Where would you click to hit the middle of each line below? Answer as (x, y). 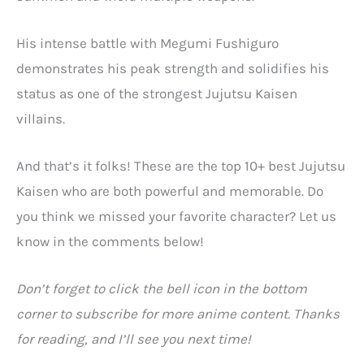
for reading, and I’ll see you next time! (134, 339)
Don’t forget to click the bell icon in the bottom (162, 289)
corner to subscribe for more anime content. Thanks (178, 314)
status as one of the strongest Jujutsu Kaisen (157, 94)
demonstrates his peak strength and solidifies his (173, 69)
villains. (41, 119)
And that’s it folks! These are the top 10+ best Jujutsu (181, 166)
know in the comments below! (110, 242)
